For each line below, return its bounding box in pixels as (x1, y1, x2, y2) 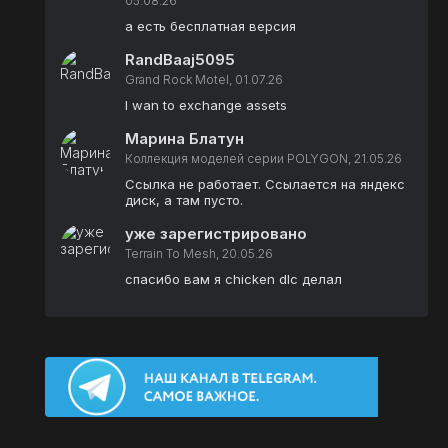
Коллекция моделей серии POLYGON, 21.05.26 (125, 151, 402, 166)
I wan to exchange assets (125, 97, 287, 113)
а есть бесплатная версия (125, 18, 296, 34)
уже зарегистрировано (125, 224, 307, 243)
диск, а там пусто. (125, 192, 243, 208)
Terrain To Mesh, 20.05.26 (125, 246, 273, 261)
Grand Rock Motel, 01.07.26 (125, 72, 283, 87)
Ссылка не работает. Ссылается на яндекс (125, 176, 405, 192)
